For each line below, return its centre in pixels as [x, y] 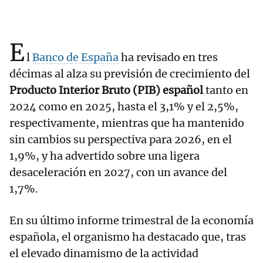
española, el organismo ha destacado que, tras [128, 237]
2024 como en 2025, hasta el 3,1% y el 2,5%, [124, 107]
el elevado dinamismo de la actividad [104, 254]
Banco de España [75, 58]
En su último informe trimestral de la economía [131, 221]
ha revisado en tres [168, 58]
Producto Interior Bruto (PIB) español [107, 90]
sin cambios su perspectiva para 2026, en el [121, 140]
